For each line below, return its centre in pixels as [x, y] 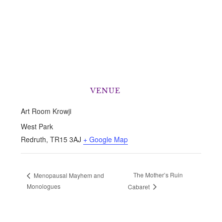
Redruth [34, 139]
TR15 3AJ [66, 139]
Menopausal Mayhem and [68, 175]
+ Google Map [106, 139]
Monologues [44, 186]
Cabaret [140, 186]
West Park [37, 127]
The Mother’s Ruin [158, 175]
